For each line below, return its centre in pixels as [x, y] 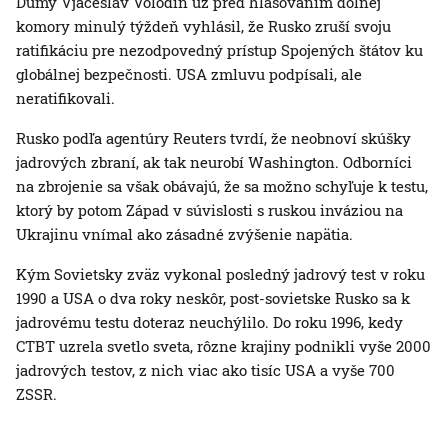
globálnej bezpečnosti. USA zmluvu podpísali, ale [189, 74]
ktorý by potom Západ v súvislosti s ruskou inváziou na [209, 210]
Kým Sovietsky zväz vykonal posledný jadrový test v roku [220, 274]
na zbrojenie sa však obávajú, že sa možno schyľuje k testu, [222, 186]
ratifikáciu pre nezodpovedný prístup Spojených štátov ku [219, 50]
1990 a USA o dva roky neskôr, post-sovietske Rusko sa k [213, 298]
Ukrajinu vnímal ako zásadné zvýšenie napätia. [184, 234]
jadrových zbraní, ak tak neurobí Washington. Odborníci [214, 162]
